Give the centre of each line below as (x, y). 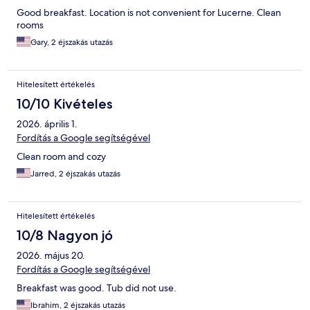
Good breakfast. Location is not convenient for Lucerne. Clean (149, 12)
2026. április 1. (47, 124)
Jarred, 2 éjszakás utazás (75, 173)
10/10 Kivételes (65, 103)
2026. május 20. (51, 255)
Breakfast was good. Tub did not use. (97, 288)
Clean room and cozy (61, 156)
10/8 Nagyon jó (65, 235)
